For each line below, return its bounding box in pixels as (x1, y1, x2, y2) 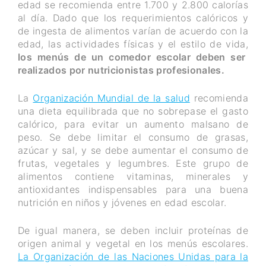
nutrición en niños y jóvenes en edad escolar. (18, 196, 227, 208)
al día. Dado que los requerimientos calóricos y (18, 11, 248, 24)
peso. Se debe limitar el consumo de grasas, (18, 131, 248, 143)
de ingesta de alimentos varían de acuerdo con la (18, 24, 248, 37)
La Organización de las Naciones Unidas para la (18, 250, 248, 262)
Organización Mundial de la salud (33, 91, 190, 104)
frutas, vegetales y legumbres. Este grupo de (18, 157, 248, 169)
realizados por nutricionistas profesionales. (18, 64, 224, 76)
